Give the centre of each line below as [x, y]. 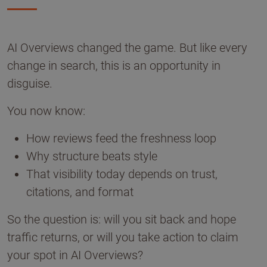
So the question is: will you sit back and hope [122, 219]
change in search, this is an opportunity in [114, 66]
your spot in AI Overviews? [75, 255]
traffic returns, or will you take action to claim [123, 237]
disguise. [30, 83]
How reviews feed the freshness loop [121, 138]
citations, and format [80, 192]
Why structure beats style [92, 156]
